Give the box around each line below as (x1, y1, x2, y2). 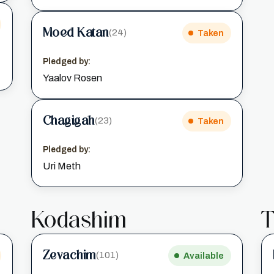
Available (183, 250, 224, 261)
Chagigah (42, 113, 95, 128)
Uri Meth (42, 160, 81, 171)
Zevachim (42, 248, 96, 263)
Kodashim (31, 206, 127, 233)
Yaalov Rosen (42, 72, 102, 83)
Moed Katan (42, 25, 109, 40)
